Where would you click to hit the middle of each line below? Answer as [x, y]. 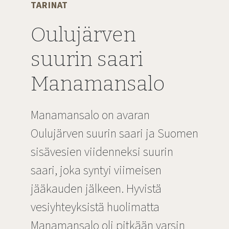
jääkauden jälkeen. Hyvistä [96, 189]
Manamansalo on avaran [90, 115]
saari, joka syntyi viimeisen [96, 170]
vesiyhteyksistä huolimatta [95, 207]
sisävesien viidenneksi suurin [102, 152]
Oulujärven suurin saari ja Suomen [114, 133]
